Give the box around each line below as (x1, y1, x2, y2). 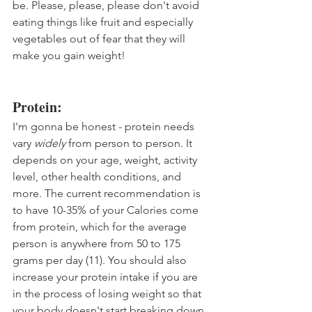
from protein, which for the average (13, 220, 189, 234)
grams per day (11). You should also (13, 253, 189, 267)
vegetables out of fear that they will (13, 32, 188, 46)
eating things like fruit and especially (13, 15, 196, 29)
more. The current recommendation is (13, 187, 203, 201)
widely (34, 136, 65, 150)
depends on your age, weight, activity (13, 153, 200, 167)
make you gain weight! (13, 49, 125, 63)
